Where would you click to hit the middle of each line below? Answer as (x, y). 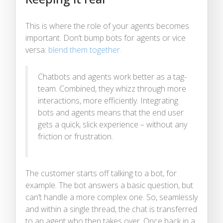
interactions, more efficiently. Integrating (108, 100)
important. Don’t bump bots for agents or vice (106, 38)
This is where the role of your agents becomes (107, 26)
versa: (37, 50)
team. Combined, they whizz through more (112, 88)
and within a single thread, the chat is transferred (111, 209)
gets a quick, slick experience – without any (112, 124)
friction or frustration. (75, 136)
